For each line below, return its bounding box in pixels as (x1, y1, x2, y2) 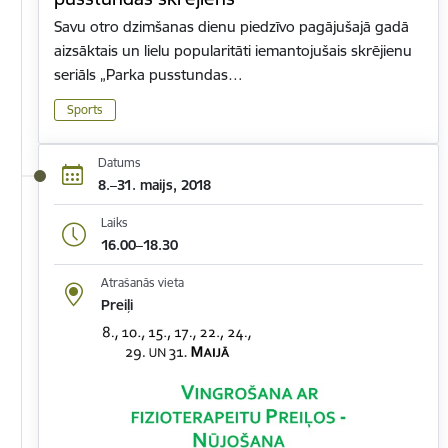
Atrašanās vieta (100, 275, 184, 291)
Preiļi (100, 296, 133, 315)
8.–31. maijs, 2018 (97, 175, 211, 194)
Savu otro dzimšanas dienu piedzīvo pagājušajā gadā (54, 16, 409, 36)
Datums (97, 154, 141, 170)
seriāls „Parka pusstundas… (54, 64, 243, 84)
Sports (67, 102, 103, 118)
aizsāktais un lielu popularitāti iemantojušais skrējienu (54, 40, 412, 60)
